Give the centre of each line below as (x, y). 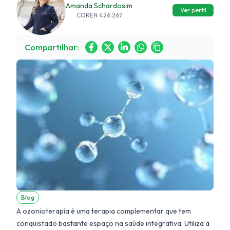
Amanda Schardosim (99, 6)
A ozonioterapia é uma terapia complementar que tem (104, 211)
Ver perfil (193, 10)
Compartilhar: (52, 47)
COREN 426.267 (99, 15)
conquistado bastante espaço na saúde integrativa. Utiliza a (113, 223)
